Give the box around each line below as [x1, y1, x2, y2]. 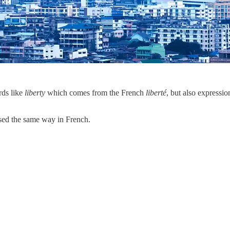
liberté [146, 88, 166, 97]
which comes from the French [45, 88, 146, 97]
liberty [25, 88, 45, 97]
